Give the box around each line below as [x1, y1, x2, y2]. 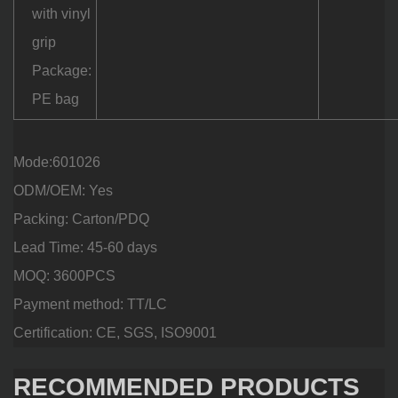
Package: [32, 62, 92, 78]
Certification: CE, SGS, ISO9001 [13, 324, 217, 340]
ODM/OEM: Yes [13, 182, 113, 198]
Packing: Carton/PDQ [13, 211, 149, 227]
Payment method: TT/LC [13, 296, 167, 312]
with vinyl [32, 5, 91, 21]
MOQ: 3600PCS [13, 267, 115, 283]
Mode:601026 [13, 154, 100, 170]
